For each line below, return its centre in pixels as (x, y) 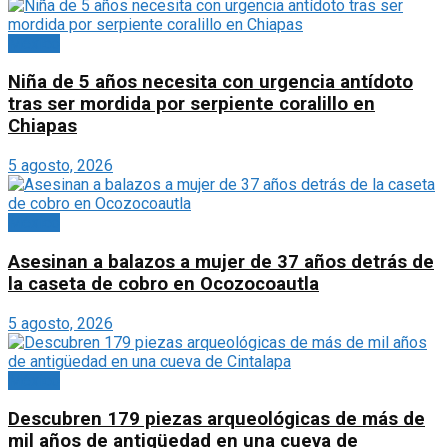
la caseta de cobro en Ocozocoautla (163, 283)
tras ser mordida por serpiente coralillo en (191, 104)
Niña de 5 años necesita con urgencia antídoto (210, 82)
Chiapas (42, 126)
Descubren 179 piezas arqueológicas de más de (216, 419)
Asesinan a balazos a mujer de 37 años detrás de (221, 261)
